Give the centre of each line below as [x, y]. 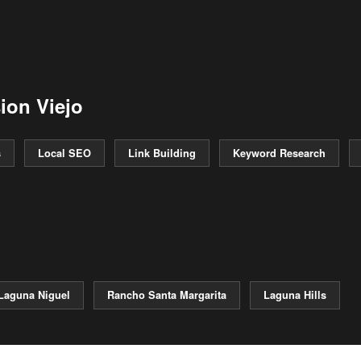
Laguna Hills [295, 295]
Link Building [162, 153]
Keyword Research [279, 153]
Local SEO [64, 153]
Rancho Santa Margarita [167, 295]
